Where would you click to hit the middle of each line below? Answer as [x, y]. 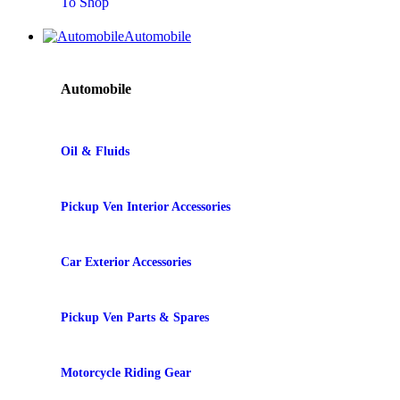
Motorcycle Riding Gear [126, 373]
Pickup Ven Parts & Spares [135, 318]
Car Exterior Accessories [126, 262]
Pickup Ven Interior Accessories [146, 207]
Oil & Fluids [95, 152]
